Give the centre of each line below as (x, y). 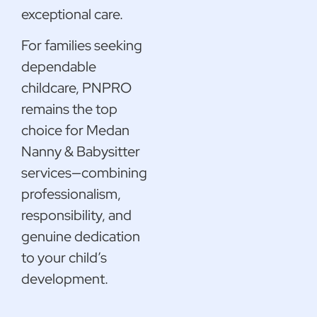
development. (65, 279)
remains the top (69, 109)
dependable (59, 67)
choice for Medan (75, 131)
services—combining (84, 173)
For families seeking (82, 46)
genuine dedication (81, 237)
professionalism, (71, 194)
